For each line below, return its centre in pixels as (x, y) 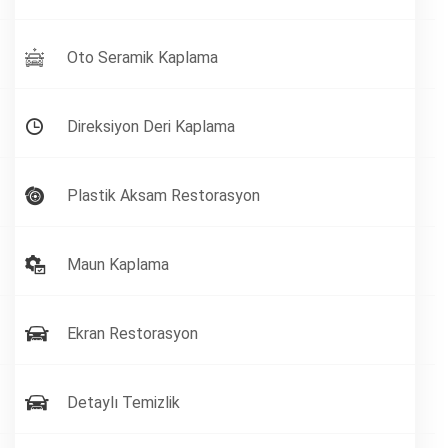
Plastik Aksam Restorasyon (163, 196)
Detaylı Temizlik (123, 403)
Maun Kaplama (118, 265)
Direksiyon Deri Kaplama (151, 127)
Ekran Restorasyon (132, 334)
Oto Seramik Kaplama (142, 58)
